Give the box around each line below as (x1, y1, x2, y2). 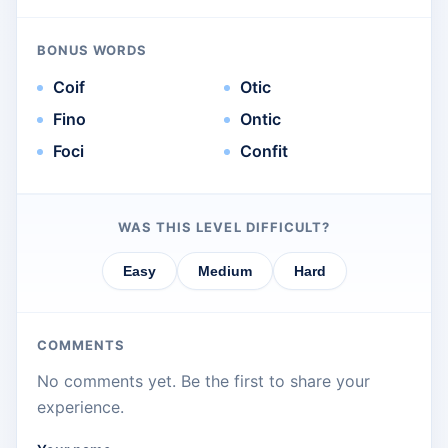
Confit (240, 141, 288, 162)
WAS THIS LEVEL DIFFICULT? (118, 219, 330, 236)
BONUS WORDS (37, 42, 148, 59)
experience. (37, 397, 124, 418)
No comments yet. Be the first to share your (37, 371, 370, 392)
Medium (197, 263, 252, 280)
